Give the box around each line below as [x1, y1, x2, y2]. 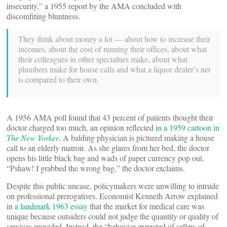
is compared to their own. [18, 74, 99, 85]
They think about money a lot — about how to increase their [18, 33, 210, 44]
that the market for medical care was [88, 201, 204, 211]
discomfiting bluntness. [7, 11, 80, 21]
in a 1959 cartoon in [156, 122, 219, 133]
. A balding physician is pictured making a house [59, 132, 214, 143]
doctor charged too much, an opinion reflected [7, 122, 156, 133]
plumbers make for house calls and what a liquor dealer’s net [18, 64, 210, 74]
